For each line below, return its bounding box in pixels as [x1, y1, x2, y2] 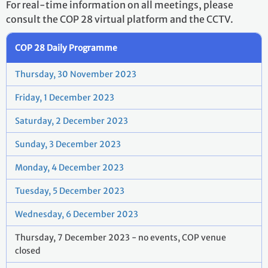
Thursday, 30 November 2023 [15, 69, 136, 80]
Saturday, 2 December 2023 [15, 115, 128, 126]
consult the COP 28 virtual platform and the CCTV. [6, 13, 233, 25]
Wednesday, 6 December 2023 [15, 209, 138, 220]
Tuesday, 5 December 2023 [15, 185, 124, 196]
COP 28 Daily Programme [15, 42, 117, 53]
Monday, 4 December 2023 [15, 162, 124, 173]
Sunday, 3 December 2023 [15, 139, 121, 150]
